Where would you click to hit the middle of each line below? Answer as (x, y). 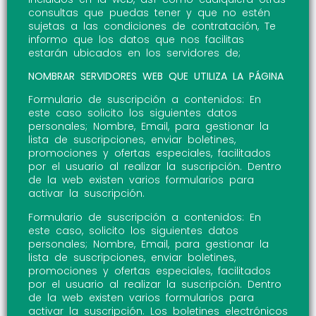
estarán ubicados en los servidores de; (134, 53)
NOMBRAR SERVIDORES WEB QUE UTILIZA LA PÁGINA (156, 77)
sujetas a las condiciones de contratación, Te (152, 26)
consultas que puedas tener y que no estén (149, 12)
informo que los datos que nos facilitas (136, 39)
